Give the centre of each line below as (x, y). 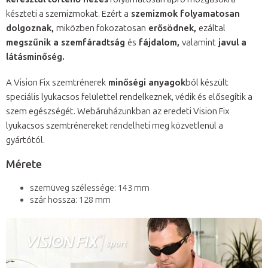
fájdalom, (159, 43)
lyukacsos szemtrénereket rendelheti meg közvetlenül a (115, 126)
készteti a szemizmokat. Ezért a (67, 14)
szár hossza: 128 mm (70, 200)
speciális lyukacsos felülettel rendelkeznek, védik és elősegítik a (129, 97)
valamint (199, 43)
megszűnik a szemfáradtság (67, 43)
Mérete (24, 165)
